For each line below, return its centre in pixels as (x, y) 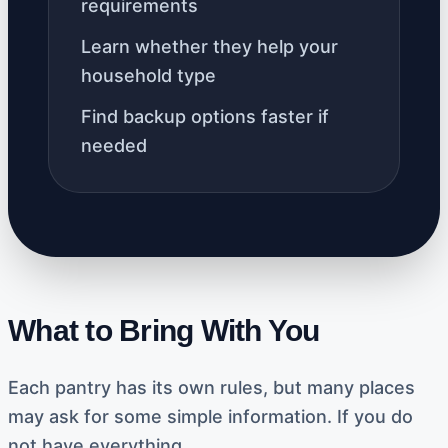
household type (148, 75)
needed (114, 145)
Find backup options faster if (205, 116)
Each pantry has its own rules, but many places (211, 387)
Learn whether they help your (209, 46)
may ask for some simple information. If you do (210, 416)
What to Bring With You (164, 330)
